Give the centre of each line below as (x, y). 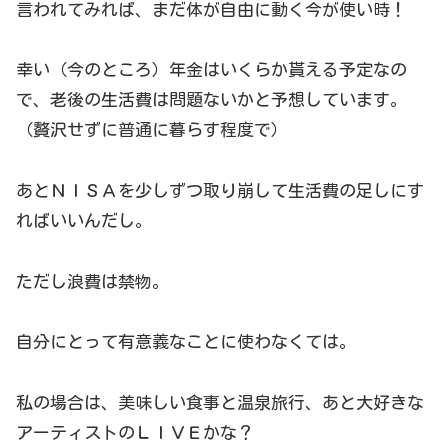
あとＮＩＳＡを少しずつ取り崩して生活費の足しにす (220, 191)
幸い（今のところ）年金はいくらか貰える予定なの (211, 70)
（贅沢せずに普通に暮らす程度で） (152, 130)
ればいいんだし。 (84, 221)
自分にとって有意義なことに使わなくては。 (186, 342)
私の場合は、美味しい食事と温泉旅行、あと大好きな (220, 402)
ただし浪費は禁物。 (92, 281)
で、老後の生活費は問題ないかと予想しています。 (211, 100)
